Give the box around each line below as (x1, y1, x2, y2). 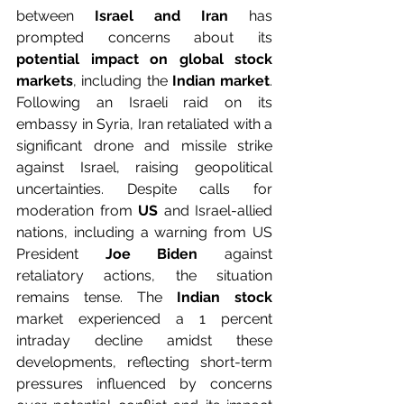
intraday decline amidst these (16, 331, 272, 349)
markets (16, 71, 73, 89)
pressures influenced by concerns (16, 374, 272, 392)
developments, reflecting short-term (16, 353, 272, 371)
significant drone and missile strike (16, 136, 272, 154)
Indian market (167, 71, 270, 89)
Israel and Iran (95, 6, 228, 24)
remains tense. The (16, 288, 162, 306)
